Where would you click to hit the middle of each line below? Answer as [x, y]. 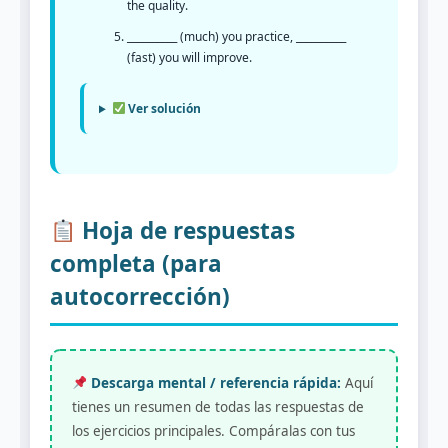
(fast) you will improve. [189, 58]
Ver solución [163, 109]
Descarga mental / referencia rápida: [214, 382]
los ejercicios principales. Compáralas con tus [213, 430]
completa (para [136, 264]
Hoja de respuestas [185, 231]
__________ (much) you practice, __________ [236, 37]
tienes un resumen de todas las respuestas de [218, 406]
